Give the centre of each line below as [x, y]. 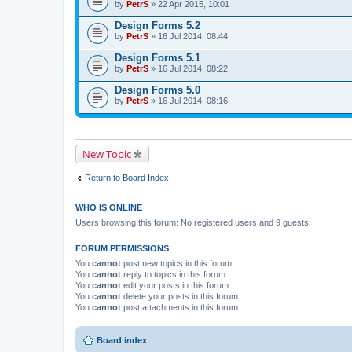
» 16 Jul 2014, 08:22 [188, 68]
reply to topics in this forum [173, 274]
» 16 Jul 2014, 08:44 [188, 36]
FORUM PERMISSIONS [122, 248]
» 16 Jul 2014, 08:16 [188, 100]
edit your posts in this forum [175, 285]
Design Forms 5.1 [158, 57]
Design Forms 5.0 [158, 90]
